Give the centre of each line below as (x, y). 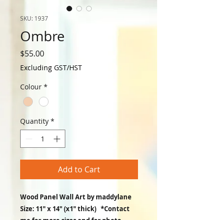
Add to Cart (79, 169)
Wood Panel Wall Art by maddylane (76, 197)
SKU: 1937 (34, 18)
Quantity (34, 121)
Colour (31, 87)
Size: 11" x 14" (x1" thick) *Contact (75, 208)
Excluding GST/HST (51, 68)
